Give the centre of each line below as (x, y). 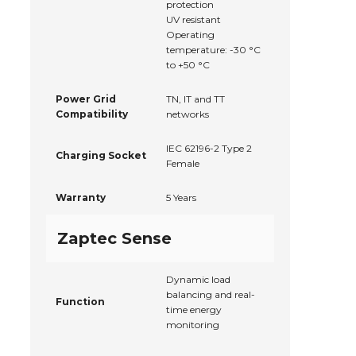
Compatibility (92, 114)
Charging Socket (101, 156)
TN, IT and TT (195, 99)
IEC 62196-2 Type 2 (209, 149)
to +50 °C (188, 65)
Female (183, 164)
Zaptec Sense (114, 239)
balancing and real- (211, 295)
